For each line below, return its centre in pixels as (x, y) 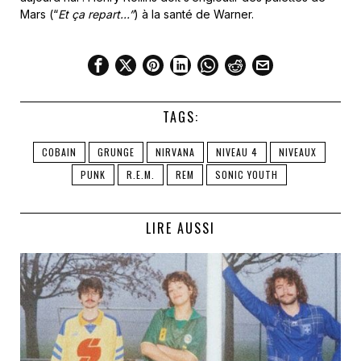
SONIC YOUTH (246, 174)
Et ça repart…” (96, 14)
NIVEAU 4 (237, 152)
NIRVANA (175, 152)
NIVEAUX (297, 152)
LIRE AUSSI (180, 228)
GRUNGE (116, 152)
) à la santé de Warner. (194, 14)
